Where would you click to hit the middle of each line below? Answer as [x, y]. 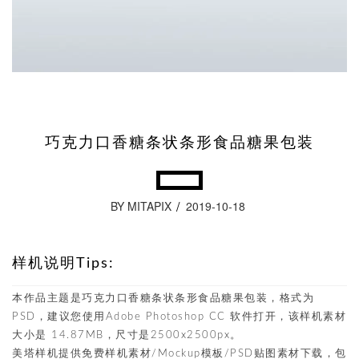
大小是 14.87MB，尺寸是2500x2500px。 [127, 335]
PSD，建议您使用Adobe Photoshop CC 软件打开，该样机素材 [179, 317]
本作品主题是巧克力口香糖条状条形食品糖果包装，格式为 [163, 298]
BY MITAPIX [141, 206]
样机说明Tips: [63, 264]
